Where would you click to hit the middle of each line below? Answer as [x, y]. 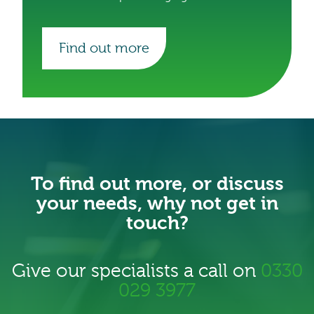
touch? [157, 224]
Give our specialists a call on [136, 271]
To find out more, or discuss [157, 184]
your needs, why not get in [157, 204]
